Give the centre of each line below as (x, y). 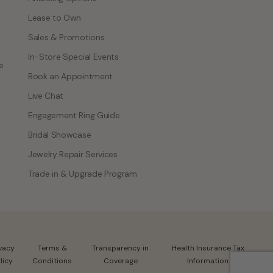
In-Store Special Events (73, 56)
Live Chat (46, 95)
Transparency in (121, 248)
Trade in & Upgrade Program (83, 173)
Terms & (52, 248)
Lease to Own (55, 17)
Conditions (52, 261)
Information (208, 261)
